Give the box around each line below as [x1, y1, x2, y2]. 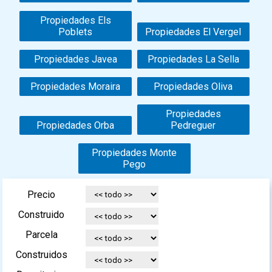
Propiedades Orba [36, 120, 115, 132]
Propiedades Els [39, 15, 111, 27]
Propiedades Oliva [154, 81, 233, 93]
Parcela [25, 229, 58, 241]
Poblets [58, 26, 93, 38]
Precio [27, 189, 56, 201]
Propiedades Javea [33, 53, 117, 66]
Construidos [15, 249, 67, 261]
